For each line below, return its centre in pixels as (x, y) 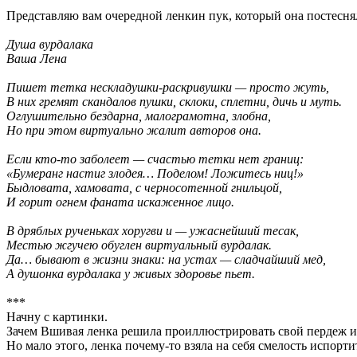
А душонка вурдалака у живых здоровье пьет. (131, 273)
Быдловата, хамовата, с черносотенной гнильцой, (144, 187)
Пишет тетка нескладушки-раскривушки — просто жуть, (168, 87)
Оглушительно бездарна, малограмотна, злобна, (139, 116)
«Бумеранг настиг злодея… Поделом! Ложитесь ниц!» (155, 173)
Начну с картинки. (57, 316)
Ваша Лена (37, 58)
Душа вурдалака (50, 44)
